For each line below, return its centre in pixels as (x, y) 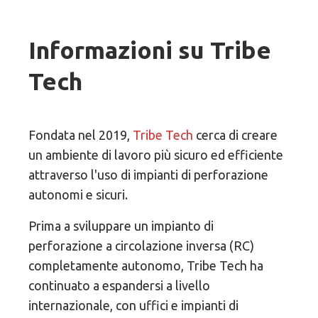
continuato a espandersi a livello (120, 286)
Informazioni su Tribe (150, 50)
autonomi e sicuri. (78, 195)
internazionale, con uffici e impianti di (134, 306)
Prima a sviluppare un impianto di (121, 226)
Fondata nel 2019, (81, 135)
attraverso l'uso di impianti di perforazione (149, 175)
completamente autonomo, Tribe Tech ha (146, 266)
